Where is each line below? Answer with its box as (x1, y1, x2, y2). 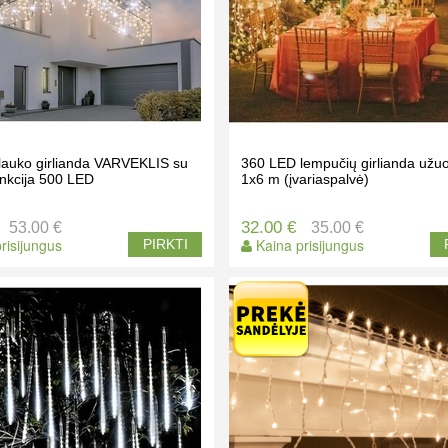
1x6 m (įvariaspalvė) (240, 171, 369, 187)
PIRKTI (142, 236, 188, 252)
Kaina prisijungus (251, 235, 364, 255)
